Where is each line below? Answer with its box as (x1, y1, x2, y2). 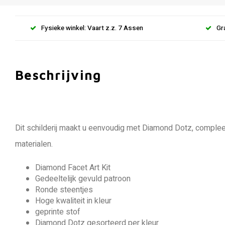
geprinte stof (35, 206, 80, 218)
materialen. (15, 138, 53, 150)
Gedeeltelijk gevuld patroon (35, 173, 131, 185)
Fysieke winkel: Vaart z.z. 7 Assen (41, 23, 143, 33)
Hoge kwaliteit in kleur (35, 195, 111, 207)
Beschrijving (15, 67, 101, 82)
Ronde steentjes (35, 184, 93, 196)
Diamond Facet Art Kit (35, 162, 110, 174)
